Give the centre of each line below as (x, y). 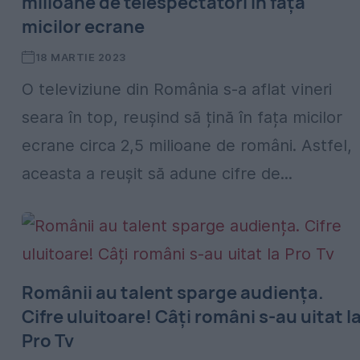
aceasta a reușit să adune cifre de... (157, 174)
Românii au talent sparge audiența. (173, 292)
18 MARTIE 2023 (80, 57)
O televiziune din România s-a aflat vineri (177, 89)
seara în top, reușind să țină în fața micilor (182, 117)
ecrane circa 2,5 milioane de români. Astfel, (187, 145)
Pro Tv (48, 341)
